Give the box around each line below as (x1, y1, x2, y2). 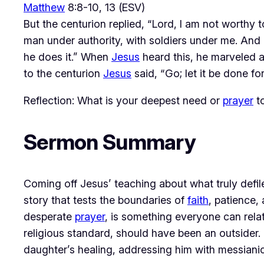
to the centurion (24, 67, 103, 80)
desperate (24, 210, 75, 223)
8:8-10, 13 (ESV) (65, 1, 145, 14)
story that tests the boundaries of (24, 194, 187, 207)
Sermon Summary (24, 129, 196, 156)
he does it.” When (24, 51, 111, 64)
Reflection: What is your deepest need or (24, 94, 223, 107)
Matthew (24, 1, 65, 14)
